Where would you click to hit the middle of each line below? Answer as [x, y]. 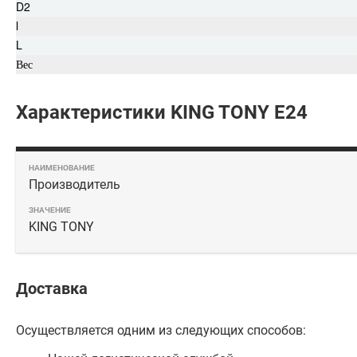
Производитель [75, 184]
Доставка [52, 288]
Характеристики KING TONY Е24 [162, 112]
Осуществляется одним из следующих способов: [161, 330]
